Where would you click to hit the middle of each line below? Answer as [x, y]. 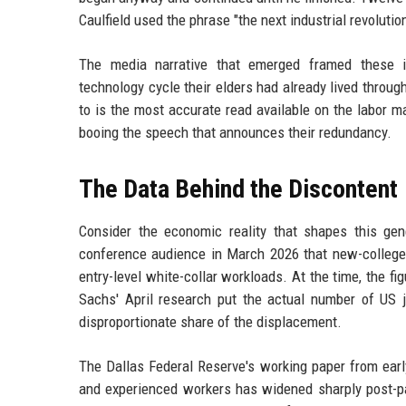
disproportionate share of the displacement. [210, 322]
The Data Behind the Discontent [238, 189]
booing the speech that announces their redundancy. [235, 132]
